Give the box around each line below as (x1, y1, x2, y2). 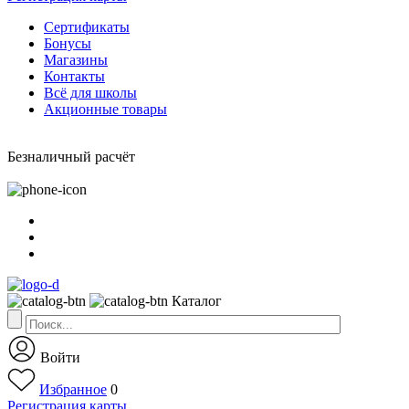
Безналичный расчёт (7, 149, 135, 164)
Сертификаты (44, 19, 130, 35)
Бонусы (44, 36, 91, 51)
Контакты (44, 68, 105, 84)
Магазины (44, 52, 108, 68)
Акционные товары (44, 101, 167, 117)
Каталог (172, 293, 222, 309)
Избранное (39, 382, 107, 397)
